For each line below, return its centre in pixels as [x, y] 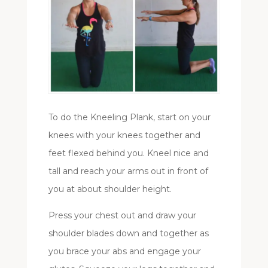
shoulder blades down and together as [128, 234]
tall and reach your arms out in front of [128, 171]
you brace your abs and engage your [124, 252]
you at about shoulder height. [110, 189]
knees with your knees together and [124, 135]
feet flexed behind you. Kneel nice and [128, 153]
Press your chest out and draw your [122, 216]
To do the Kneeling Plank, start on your [129, 118]
